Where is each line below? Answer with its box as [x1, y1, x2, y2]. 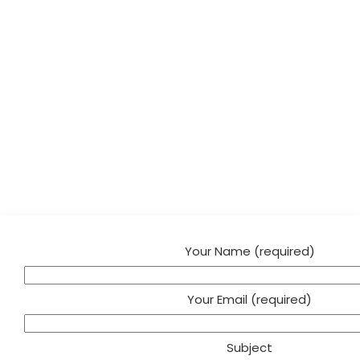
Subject [227, 339, 272, 357]
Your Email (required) [187, 291, 312, 309]
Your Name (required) [184, 243, 315, 260]
